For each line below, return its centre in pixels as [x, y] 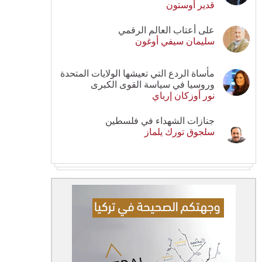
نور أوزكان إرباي [183, 95]
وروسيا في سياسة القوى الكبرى [153, 84]
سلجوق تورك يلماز [180, 132]
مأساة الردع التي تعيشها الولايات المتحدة [137, 73]
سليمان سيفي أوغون [175, 41]
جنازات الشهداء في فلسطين [160, 120]
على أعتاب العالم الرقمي [166, 30]
